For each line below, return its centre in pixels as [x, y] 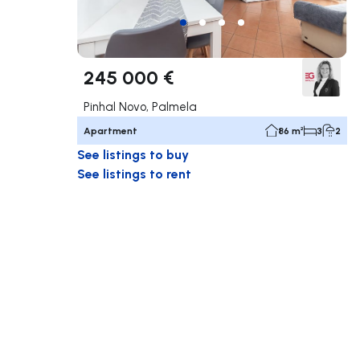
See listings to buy [133, 153]
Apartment [110, 130]
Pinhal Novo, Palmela [140, 106]
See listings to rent [134, 173]
